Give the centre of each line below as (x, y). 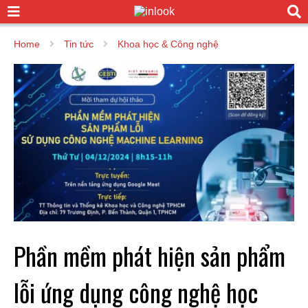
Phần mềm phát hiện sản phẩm (150, 256)
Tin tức (79, 44)
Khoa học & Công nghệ (168, 44)
